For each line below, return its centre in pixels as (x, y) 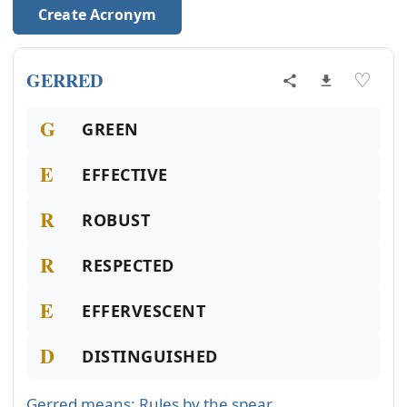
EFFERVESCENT (144, 311)
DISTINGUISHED (150, 356)
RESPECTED (128, 265)
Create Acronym (98, 15)
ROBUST (116, 220)
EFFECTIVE (125, 174)
